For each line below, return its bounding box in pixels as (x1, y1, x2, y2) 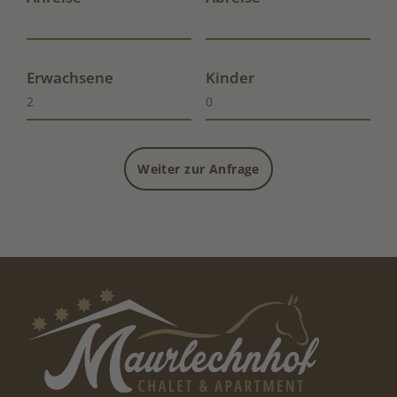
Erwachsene (27, 67, 113, 89)
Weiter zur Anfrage (137, 160, 260, 178)
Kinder (205, 67, 254, 89)
